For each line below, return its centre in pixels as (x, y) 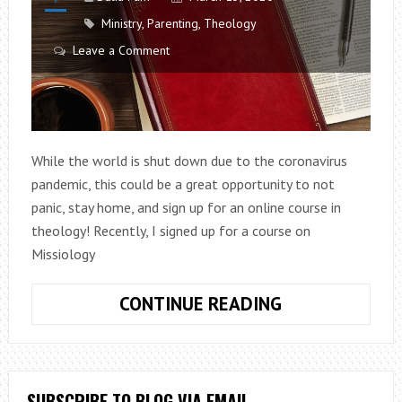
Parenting (172, 24)
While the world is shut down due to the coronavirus (189, 161)
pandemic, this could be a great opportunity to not (183, 184)
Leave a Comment (121, 51)
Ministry (121, 24)
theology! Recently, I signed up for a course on (170, 231)
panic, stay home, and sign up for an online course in (186, 207)
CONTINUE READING (201, 304)
